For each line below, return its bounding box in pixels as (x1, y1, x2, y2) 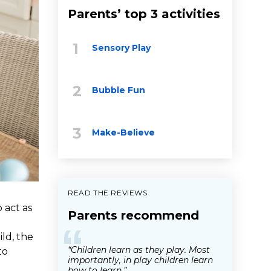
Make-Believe (92, 126, 155, 138)
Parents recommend (68, 207, 199, 223)
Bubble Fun (92, 84, 145, 96)
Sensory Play (92, 42, 151, 53)
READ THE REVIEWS (68, 188, 148, 197)
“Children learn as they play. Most (68, 244, 210, 255)
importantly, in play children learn (68, 254, 213, 266)
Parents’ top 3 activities (68, 6, 220, 21)
